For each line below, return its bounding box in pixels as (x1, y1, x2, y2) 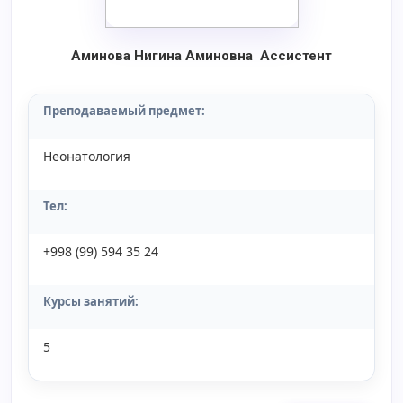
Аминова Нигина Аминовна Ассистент (71, 48, 332, 64)
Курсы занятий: (43, 293, 139, 309)
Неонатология (43, 148, 130, 165)
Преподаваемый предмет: (43, 103, 205, 119)
